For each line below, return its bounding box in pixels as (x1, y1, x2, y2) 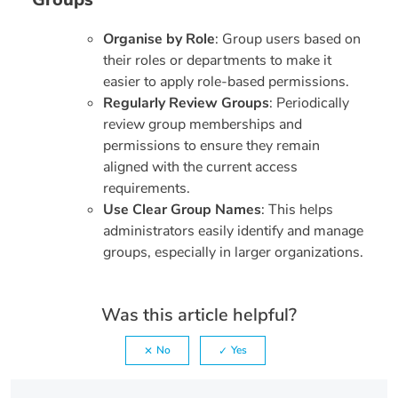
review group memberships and (103, 114, 302, 134)
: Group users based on (215, 28, 361, 49)
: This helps (261, 199, 333, 219)
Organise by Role (103, 28, 215, 49)
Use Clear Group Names (103, 199, 261, 219)
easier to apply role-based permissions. (103, 71, 349, 92)
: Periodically (269, 92, 349, 113)
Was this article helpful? (101, 302, 297, 327)
